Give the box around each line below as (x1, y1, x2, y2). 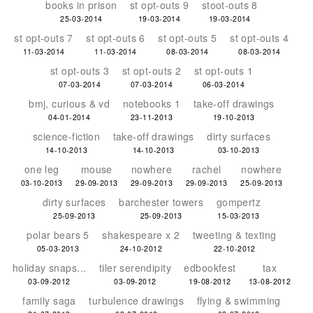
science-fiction (32, 129, 101, 143)
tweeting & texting (193, 228, 277, 242)
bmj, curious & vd (29, 96, 110, 110)
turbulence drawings (89, 293, 184, 307)
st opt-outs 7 (14, 31, 73, 45)
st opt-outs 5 (158, 31, 217, 45)
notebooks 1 (122, 96, 181, 110)
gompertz (216, 195, 261, 209)
